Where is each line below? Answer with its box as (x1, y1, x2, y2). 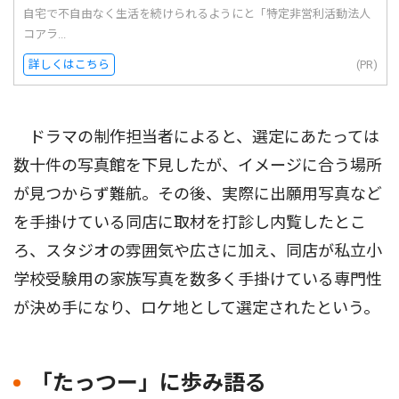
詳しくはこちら (28, 58, 110, 72)
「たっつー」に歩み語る (31, 370, 266, 396)
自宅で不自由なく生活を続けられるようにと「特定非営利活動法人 (23, 7, 370, 21)
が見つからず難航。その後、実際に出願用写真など (13, 184, 382, 204)
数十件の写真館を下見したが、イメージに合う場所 (13, 156, 382, 175)
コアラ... (23, 28, 66, 42)
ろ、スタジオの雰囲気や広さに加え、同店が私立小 (13, 241, 382, 261)
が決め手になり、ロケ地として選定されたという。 (13, 298, 379, 318)
